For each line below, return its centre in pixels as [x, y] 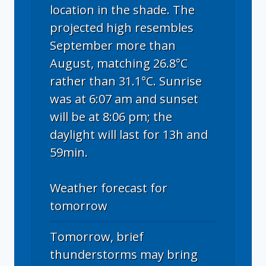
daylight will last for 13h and [129, 134]
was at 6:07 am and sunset [124, 99]
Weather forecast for [109, 188]
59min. [69, 152]
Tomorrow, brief [97, 236]
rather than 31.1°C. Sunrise [126, 81]
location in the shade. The [122, 9]
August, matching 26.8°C [119, 63]
